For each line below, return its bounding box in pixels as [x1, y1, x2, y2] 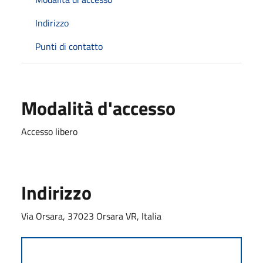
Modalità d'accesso [21, 93, 176, 122]
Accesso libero [21, 124, 77, 139]
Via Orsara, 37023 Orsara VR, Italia [21, 208, 161, 223]
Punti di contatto [35, 39, 103, 53]
